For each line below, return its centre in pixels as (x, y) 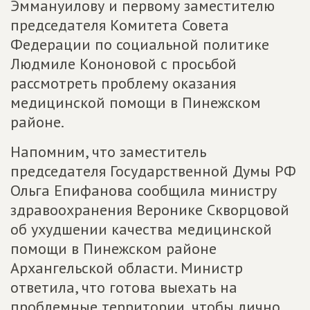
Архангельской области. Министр (127, 268)
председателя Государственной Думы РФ (153, 171)
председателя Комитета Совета (120, 25)
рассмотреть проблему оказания (123, 83)
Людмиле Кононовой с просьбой (124, 64)
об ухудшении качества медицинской (141, 229)
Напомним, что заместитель (108, 152)
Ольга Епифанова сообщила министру (144, 190)
